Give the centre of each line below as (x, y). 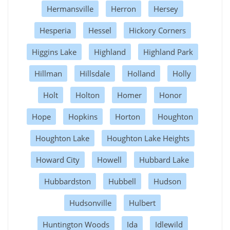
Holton (88, 95)
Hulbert (142, 203)
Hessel (100, 30)
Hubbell (122, 181)
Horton (128, 116)
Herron (123, 8)
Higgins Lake (54, 52)
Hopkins (83, 116)
